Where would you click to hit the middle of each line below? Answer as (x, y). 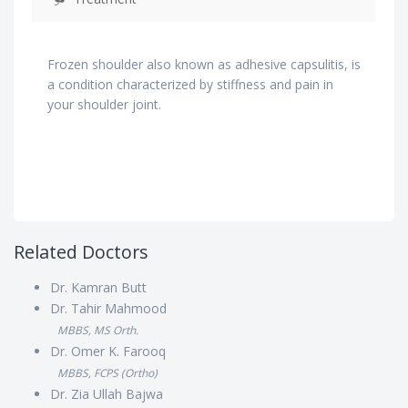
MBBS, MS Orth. (98, 330)
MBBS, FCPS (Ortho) (107, 372)
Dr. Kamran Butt (98, 287)
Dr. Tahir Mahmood (108, 308)
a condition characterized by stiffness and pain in (190, 84)
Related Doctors (81, 252)
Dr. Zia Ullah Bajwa (107, 394)
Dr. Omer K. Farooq (108, 351)
